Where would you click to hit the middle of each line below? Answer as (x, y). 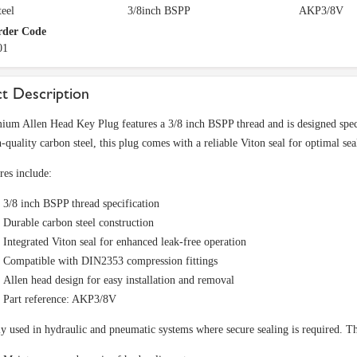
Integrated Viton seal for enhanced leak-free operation (125, 242)
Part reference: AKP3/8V (60, 299)
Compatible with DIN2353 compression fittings (110, 261)
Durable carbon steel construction (78, 223)
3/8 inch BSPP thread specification (81, 204)
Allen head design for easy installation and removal (119, 280)
